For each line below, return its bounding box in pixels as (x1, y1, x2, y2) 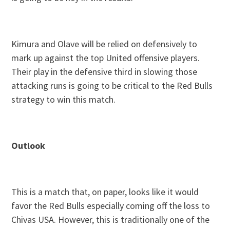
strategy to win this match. (11, 93, 116, 106)
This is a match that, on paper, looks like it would (11, 186, 199, 198)
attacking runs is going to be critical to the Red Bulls (11, 80, 213, 92)
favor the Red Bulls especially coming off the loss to (11, 200, 210, 212)
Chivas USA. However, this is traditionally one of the (11, 214, 210, 226)
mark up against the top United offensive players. (11, 52, 200, 64)
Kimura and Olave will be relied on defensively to (11, 38, 198, 50)
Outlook (11, 140, 46, 152)
